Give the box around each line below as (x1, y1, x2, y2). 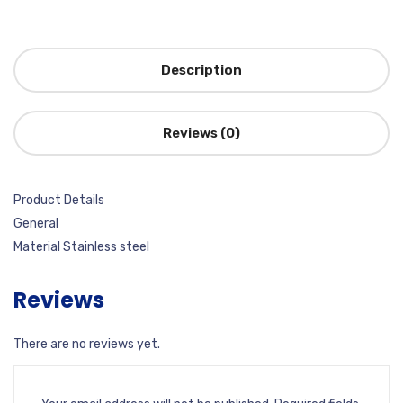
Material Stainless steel (13, 239, 149, 255)
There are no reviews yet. (13, 336, 160, 352)
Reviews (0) (163, 125, 240, 141)
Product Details (13, 193, 104, 208)
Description (161, 62, 242, 78)
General (13, 216, 58, 231)
